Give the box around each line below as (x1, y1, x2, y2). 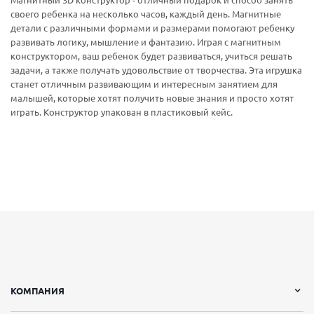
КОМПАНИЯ (11, 286, 64, 296)
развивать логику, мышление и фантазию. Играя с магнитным (11, 37, 281, 47)
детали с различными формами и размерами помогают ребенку (11, 23, 294, 33)
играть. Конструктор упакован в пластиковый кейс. (11, 107, 233, 117)
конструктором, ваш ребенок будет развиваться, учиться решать (11, 51, 292, 61)
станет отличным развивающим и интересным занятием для (11, 79, 278, 89)
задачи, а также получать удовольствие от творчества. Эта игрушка (11, 65, 302, 75)
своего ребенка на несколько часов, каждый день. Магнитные (11, 9, 281, 19)
